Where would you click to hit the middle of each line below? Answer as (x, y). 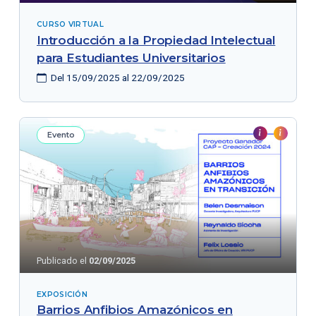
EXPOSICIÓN (62, 294)
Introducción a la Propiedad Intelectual (156, 40)
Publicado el (62, 261)
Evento (61, 134)
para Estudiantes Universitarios (131, 57)
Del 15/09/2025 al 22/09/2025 (116, 78)
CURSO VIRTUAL (70, 25)
